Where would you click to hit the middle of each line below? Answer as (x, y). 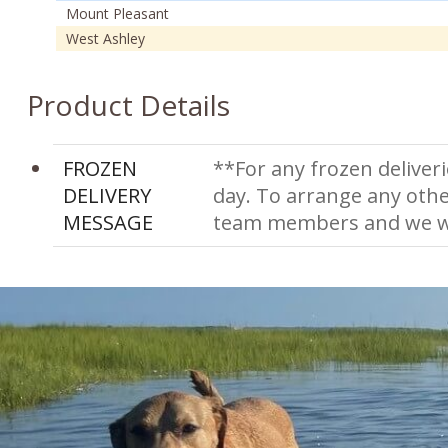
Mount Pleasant (117, 13)
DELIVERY (106, 195)
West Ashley (105, 38)
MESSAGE (107, 222)
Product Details (128, 104)
